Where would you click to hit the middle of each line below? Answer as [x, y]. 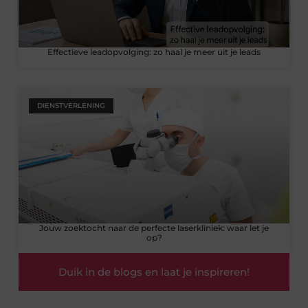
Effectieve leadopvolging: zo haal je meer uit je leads [154, 52]
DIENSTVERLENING [71, 106]
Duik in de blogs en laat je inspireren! [154, 272]
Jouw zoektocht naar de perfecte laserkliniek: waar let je [154, 228]
